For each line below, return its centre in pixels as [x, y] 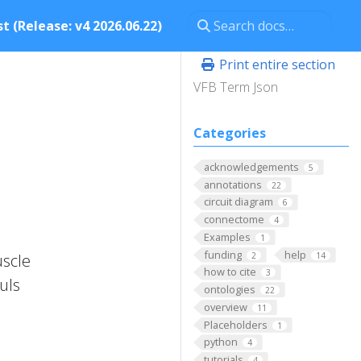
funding [222, 254]
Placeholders [235, 324]
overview [225, 307]
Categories [230, 133]
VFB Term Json [236, 87]
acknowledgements [251, 167]
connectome [234, 220]
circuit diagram [238, 202]
